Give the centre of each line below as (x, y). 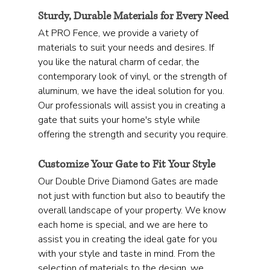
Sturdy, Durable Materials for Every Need (133, 17)
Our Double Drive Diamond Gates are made (129, 182)
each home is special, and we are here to (124, 225)
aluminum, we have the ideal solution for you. (132, 91)
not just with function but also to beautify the (133, 196)
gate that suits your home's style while (120, 120)
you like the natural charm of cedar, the (120, 62)
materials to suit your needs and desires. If (127, 48)
